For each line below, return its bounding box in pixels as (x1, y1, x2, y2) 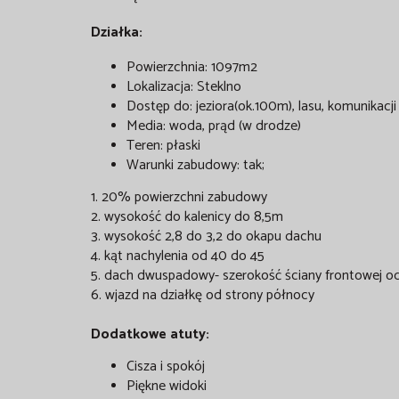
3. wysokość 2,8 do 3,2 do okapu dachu (91, 224, 322, 248)
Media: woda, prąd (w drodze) (126, 113, 301, 138)
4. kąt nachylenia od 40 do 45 (91, 243, 265, 268)
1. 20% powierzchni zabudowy (91, 184, 267, 209)
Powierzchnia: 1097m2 (126, 54, 257, 79)
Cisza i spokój (126, 354, 205, 379)
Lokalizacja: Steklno (126, 74, 241, 99)
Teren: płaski (126, 133, 200, 158)
